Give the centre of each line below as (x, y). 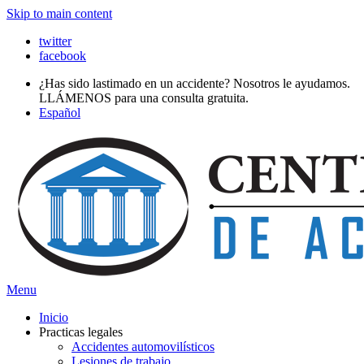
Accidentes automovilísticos (143, 347)
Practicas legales (81, 332)
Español (60, 113)
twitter (55, 41)
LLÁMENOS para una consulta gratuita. (144, 98)
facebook (63, 56)
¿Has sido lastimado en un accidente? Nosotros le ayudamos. (195, 83)
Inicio (54, 317)
